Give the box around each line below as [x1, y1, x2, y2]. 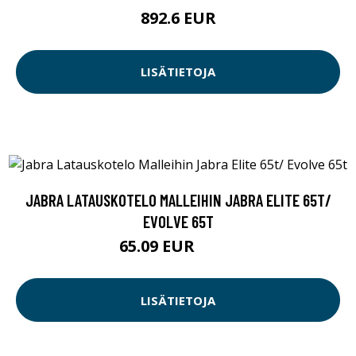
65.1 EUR [198, 242, 238, 256]
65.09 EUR [118, 235, 199, 257]
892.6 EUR [140, 6, 216, 29]
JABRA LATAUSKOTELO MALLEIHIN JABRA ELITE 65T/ [25, 190, 331, 211]
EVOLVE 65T [142, 211, 214, 232]
